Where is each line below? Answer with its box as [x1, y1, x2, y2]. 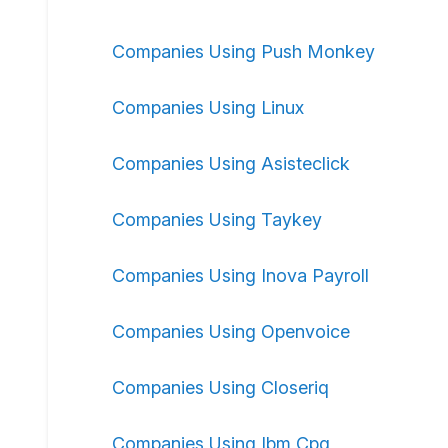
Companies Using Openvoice [112, 321, 350, 342]
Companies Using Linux [112, 97, 304, 118]
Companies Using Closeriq [112, 377, 329, 398]
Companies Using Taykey [112, 209, 322, 230]
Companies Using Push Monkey [112, 41, 375, 62]
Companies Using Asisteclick [112, 153, 350, 174]
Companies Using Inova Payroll [112, 265, 369, 286]
